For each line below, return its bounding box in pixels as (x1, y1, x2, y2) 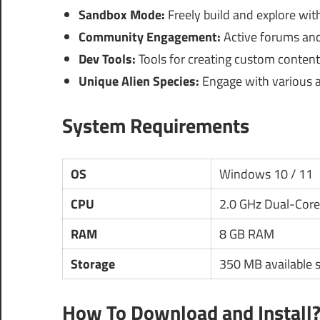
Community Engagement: (78, 27, 221, 47)
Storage (70, 254, 115, 274)
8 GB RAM (219, 224, 274, 244)
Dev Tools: (78, 49, 136, 69)
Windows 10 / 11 (219, 164, 313, 184)
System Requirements (62, 110, 249, 141)
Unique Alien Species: (78, 71, 199, 91)
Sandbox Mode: (78, 5, 165, 25)
